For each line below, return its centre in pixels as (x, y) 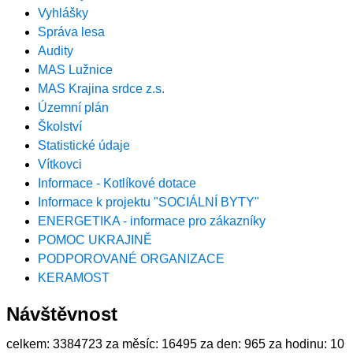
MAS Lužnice (75, 69)
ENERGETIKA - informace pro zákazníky (152, 221)
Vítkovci (60, 164)
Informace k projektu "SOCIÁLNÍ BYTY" (149, 202)
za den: (221, 344)
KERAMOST (74, 277)
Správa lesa (71, 32)
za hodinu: (298, 344)
